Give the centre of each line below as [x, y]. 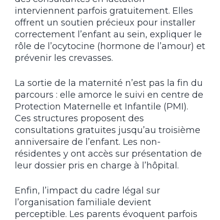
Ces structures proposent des [79, 118]
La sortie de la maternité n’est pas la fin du [109, 83]
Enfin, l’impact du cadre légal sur [87, 190]
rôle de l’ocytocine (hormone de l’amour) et [110, 46]
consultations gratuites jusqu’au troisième [108, 130]
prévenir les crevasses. [64, 58]
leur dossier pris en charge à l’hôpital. [97, 165]
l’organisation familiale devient [83, 202]
